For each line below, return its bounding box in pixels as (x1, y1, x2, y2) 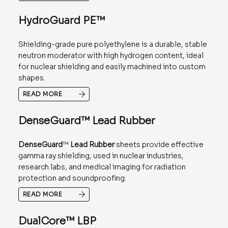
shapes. (18, 73, 45, 83)
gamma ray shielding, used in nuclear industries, (18, 151, 184, 161)
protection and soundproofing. (18, 174, 126, 183)
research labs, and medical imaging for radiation (18, 162, 186, 172)
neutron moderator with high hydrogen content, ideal (18, 51, 204, 61)
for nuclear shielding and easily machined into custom (18, 62, 206, 72)
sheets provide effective (114, 140, 204, 150)
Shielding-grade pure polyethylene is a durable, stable (18, 40, 207, 49)
